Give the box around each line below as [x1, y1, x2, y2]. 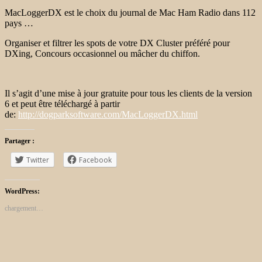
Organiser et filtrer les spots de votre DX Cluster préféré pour [5, 37, 230, 48]
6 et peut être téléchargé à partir [5, 98, 120, 109]
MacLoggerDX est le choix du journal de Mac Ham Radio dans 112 [5, 7, 256, 18]
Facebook [79, 154, 112, 165]
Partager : [5, 136, 35, 145]
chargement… [5, 204, 43, 212]
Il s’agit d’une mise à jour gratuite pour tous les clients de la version [5, 88, 252, 98]
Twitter [26, 154, 49, 165]
